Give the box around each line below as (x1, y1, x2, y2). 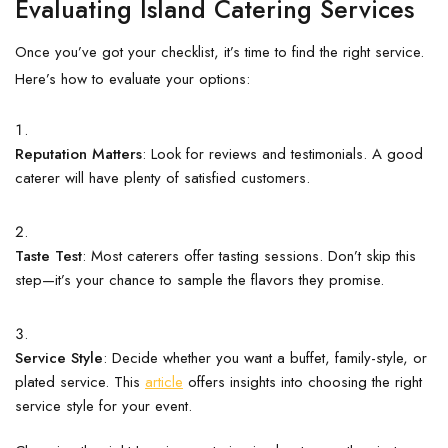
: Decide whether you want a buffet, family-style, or (103, 346, 427, 369)
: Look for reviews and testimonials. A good (142, 142, 423, 165)
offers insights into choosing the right (183, 370, 422, 393)
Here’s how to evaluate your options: (15, 67, 250, 90)
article (145, 370, 183, 393)
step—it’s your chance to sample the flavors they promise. (15, 268, 384, 291)
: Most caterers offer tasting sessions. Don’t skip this (82, 244, 416, 267)
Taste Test (15, 244, 82, 267)
